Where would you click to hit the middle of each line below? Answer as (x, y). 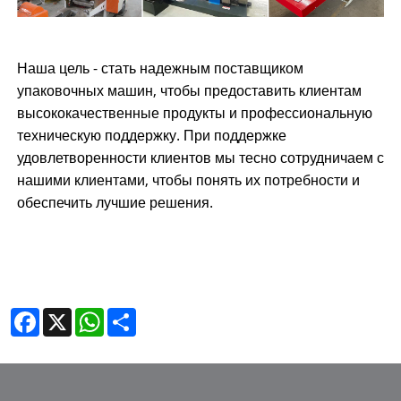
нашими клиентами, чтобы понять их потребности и (188, 179)
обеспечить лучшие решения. (115, 202)
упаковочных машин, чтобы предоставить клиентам (189, 90)
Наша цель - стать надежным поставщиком (160, 68)
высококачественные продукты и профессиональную (194, 112)
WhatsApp (135, 314)
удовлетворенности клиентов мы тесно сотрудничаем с (200, 157)
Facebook (67, 314)
